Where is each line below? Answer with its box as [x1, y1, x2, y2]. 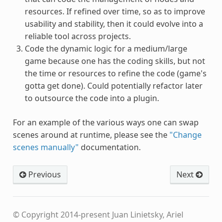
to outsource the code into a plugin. [24, 92, 159, 104]
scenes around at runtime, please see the [12, 129, 169, 140]
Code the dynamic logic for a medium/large [24, 43, 187, 54]
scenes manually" [12, 141, 79, 153]
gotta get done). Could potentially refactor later [24, 80, 203, 91]
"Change [169, 129, 202, 140]
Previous [26, 168, 61, 180]
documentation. [78, 141, 141, 153]
